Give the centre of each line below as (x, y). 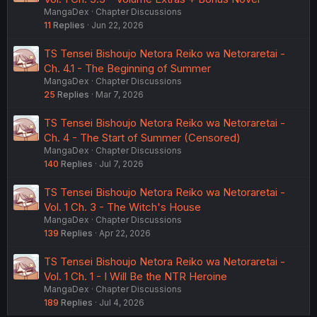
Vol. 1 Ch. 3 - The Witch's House (122, 207)
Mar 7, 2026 (120, 94)
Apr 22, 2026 (125, 233)
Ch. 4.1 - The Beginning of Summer (127, 68)
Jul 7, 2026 (121, 163)
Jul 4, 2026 (122, 302)
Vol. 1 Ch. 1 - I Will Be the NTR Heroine (136, 276)
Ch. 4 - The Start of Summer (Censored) (142, 137)
